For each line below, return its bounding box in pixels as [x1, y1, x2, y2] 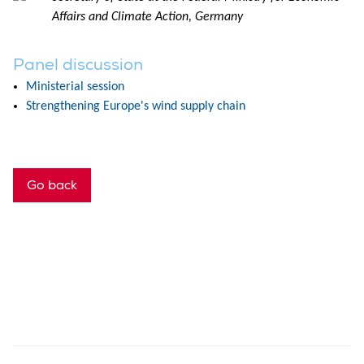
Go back [27, 176, 77, 193]
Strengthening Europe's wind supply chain [26, 99, 245, 113]
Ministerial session [26, 80, 124, 93]
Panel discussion [13, 54, 143, 75]
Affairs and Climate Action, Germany [52, 10, 243, 24]
